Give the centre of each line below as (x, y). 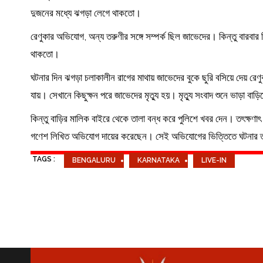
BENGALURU (94, 161)
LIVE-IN (214, 161)
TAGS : (44, 159)
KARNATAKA (159, 161)
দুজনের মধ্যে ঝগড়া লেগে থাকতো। (86, 13)
